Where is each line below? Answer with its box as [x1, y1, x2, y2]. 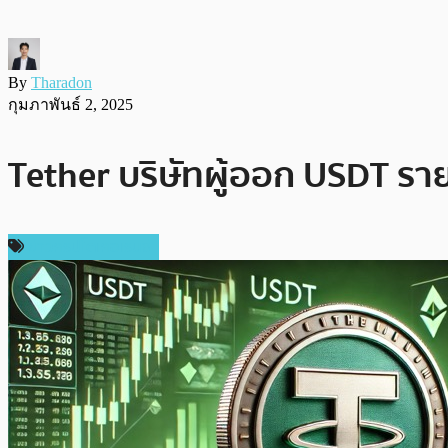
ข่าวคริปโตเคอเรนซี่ [28, 233, 151, 260]
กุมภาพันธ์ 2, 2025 [8, 95, 133, 113]
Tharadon [31, 73, 92, 91]
